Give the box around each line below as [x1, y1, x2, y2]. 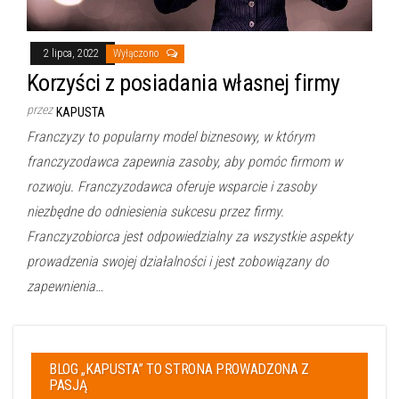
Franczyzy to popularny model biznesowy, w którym [27, 127, 314, 145]
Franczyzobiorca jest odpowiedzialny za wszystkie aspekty [27, 227, 353, 245]
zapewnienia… [27, 277, 103, 295]
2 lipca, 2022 [44, 46, 102, 60]
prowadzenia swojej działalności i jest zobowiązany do [27, 252, 329, 270]
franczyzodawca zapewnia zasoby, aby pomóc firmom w [27, 152, 342, 170]
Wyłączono [113, 46, 162, 60]
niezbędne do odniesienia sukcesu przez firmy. [27, 202, 284, 220]
